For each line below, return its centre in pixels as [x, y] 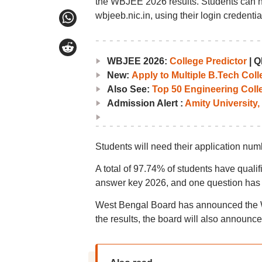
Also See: [129, 89]
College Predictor [208, 61]
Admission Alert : [146, 103]
